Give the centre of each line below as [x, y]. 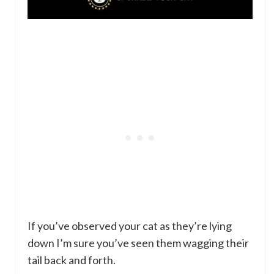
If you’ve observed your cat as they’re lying [130, 226]
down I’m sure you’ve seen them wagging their [138, 243]
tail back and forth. [72, 260]
